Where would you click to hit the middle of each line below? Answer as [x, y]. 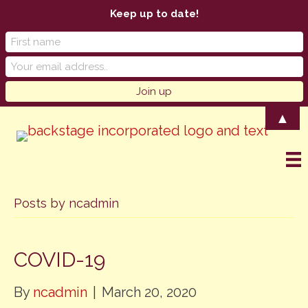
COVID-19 [59, 260]
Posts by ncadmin [66, 203]
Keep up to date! [154, 14]
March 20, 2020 [149, 293]
